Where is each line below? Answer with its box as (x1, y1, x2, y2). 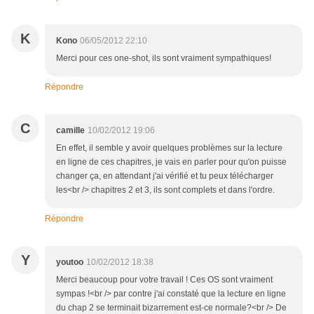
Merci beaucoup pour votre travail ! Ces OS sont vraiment (56, 275, 273, 285)
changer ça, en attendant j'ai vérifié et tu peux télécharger (56, 171, 273, 182)
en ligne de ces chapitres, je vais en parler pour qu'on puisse (56, 157, 287, 168)
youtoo (56, 257, 83, 268)
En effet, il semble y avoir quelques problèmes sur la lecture (56, 143, 282, 153)
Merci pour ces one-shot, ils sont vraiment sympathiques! (56, 53, 271, 64)
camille (56, 125, 85, 136)
